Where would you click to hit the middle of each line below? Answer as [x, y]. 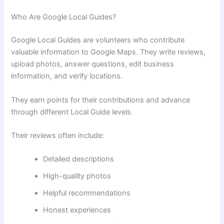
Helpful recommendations [87, 193]
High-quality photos [77, 176]
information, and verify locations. [67, 76]
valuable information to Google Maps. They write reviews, [108, 52]
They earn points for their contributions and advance [101, 100]
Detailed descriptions [79, 159]
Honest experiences [77, 210]
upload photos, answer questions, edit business [93, 64]
